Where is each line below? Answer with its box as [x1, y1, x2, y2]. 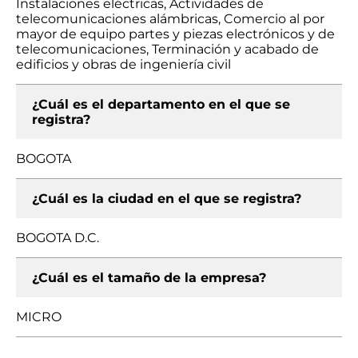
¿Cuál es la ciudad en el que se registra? [32, 191, 301, 206]
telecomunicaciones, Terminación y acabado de [16, 42, 319, 57]
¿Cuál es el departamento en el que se [32, 97, 290, 112]
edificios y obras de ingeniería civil [16, 57, 231, 72]
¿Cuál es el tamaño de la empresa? [32, 270, 266, 285]
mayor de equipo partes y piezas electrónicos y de [16, 26, 335, 42]
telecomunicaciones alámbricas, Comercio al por [16, 11, 324, 26]
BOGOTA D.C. [16, 230, 99, 245]
